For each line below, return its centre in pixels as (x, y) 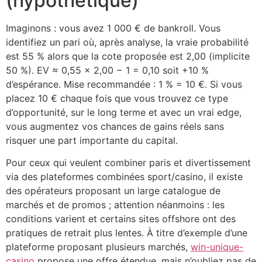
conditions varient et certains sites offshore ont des (121, 219)
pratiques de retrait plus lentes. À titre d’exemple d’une (127, 233)
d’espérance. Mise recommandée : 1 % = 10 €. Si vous (124, 84)
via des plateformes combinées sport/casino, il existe (124, 177)
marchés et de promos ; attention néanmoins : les (115, 205)
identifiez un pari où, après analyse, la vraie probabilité (127, 42)
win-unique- (217, 247)
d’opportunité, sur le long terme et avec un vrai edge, (124, 112)
